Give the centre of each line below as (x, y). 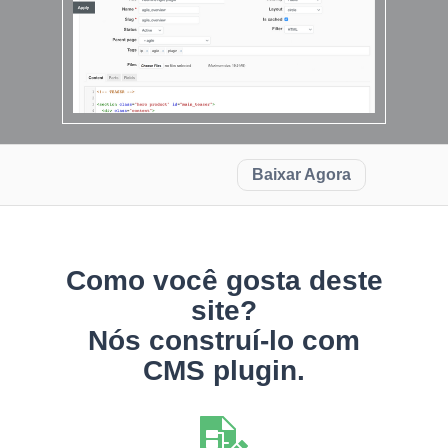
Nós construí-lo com (224, 341)
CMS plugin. (224, 371)
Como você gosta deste (224, 281)
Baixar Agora (301, 175)
